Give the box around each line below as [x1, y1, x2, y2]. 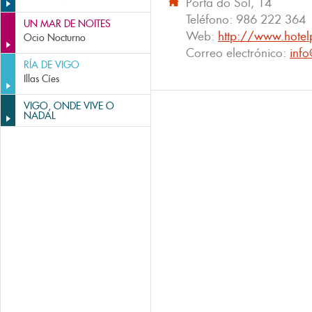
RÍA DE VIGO [24, 58, 79, 71]
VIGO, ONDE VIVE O [24, 100, 114, 112]
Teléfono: [186, 12, 236, 27]
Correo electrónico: [186, 45, 290, 61]
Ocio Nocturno [24, 31, 86, 44]
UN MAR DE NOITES [24, 17, 111, 30]
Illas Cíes [24, 72, 59, 85]
